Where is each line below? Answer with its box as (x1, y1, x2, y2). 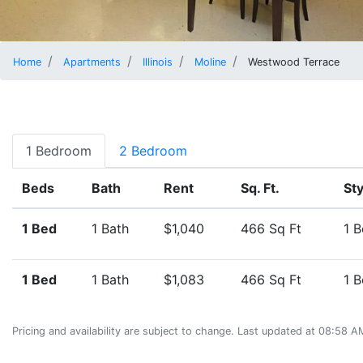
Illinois (143, 56, 173, 69)
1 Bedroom (26, 143, 92, 160)
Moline (194, 56, 226, 69)
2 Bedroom (119, 143, 187, 160)
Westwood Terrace (248, 56, 340, 69)
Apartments (63, 56, 121, 69)
